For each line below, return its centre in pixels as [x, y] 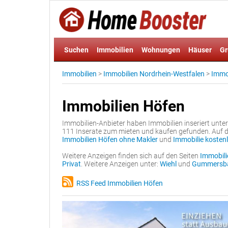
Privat [72, 164]
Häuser [200, 50]
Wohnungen [161, 50]
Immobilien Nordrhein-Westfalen [154, 74]
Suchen [76, 50]
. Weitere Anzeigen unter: [120, 164]
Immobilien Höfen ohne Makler [110, 139]
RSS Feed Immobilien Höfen [118, 183]
